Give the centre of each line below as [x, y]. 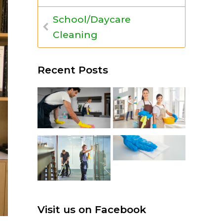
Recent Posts [73, 70]
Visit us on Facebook [92, 209]
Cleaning [75, 35]
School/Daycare [92, 19]
